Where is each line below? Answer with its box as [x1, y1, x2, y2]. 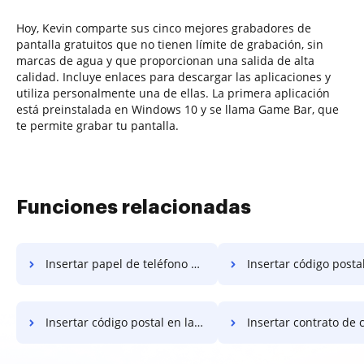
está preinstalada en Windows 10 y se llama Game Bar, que [16, 101, 339, 117]
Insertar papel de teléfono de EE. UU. [45, 255, 191, 271]
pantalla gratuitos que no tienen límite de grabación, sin [16, 36, 323, 52]
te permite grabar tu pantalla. [16, 117, 179, 133]
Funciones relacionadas [16, 197, 251, 217]
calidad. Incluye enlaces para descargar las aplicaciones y [16, 68, 331, 84]
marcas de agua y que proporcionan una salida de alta [16, 52, 314, 68]
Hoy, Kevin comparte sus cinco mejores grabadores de [16, 19, 311, 36]
